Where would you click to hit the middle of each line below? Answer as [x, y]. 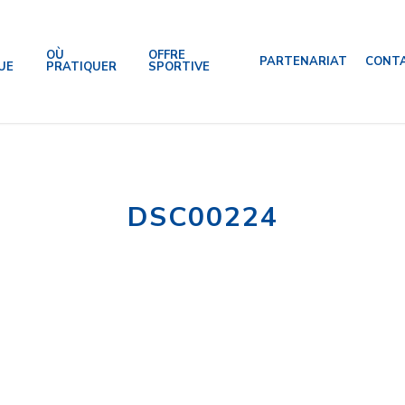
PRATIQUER [81, 67]
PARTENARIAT [303, 61]
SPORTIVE [179, 67]
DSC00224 [202, 217]
